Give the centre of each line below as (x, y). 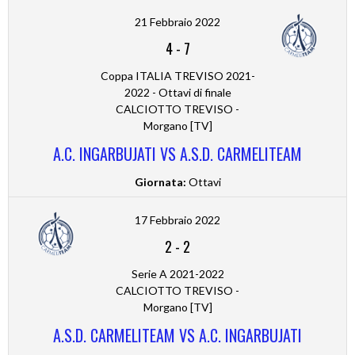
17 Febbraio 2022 (177, 220)
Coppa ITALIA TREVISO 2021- (177, 76)
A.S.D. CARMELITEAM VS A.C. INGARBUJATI (177, 336)
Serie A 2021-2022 (177, 274)
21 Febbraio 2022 (177, 22)
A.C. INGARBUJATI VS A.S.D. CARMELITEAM (177, 154)
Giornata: (160, 182)
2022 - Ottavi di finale (177, 93)
